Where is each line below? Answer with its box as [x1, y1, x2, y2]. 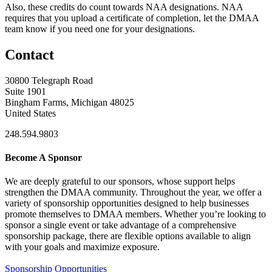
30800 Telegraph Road [5, 75, 93, 86]
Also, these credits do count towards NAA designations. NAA [5, 1, 243, 12]
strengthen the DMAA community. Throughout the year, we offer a [5, 187, 262, 198]
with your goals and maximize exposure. [5, 242, 160, 253]
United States [5, 107, 56, 118]
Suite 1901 [5, 86, 46, 97]
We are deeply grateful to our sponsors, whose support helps [5, 176, 235, 187]
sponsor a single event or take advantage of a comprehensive [5, 220, 236, 231]
